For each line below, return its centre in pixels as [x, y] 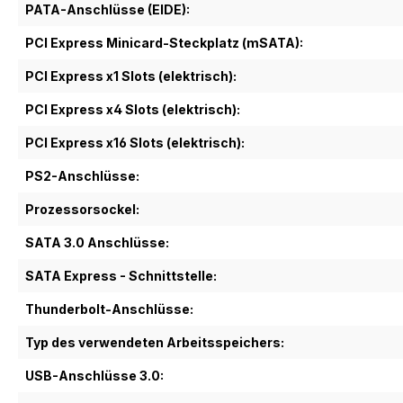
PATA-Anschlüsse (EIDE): [107, 9]
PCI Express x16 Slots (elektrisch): [135, 143]
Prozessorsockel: [82, 209]
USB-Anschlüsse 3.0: [94, 376]
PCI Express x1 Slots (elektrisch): [131, 76]
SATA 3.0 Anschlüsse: [97, 242]
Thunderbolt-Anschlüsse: [109, 309]
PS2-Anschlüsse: [82, 176]
